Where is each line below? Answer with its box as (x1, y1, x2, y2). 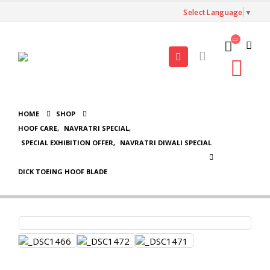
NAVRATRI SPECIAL (64, 124, 129, 133)
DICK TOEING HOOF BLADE (18, 167, 107, 176)
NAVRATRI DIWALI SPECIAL (120, 138, 212, 147)
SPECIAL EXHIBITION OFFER (21, 138, 113, 147)
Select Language (183, 7, 243, 17)
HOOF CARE (18, 124, 57, 133)
